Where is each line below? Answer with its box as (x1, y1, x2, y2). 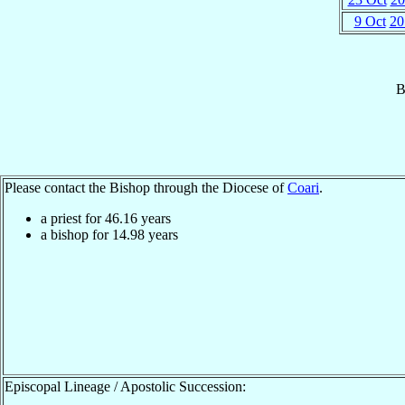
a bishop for (41, 226, 112, 242)
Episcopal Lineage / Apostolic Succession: (5, 378, 246, 394)
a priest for (41, 210, 105, 226)
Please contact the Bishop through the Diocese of (5, 179, 287, 195)
